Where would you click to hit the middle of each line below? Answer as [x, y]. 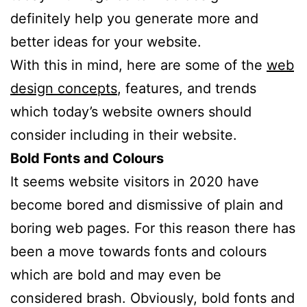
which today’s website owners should [131, 111]
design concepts [64, 88]
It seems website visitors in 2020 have [135, 181]
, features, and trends [187, 88]
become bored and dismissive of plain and [147, 205]
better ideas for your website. [106, 41]
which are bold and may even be [116, 274]
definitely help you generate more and [134, 18]
